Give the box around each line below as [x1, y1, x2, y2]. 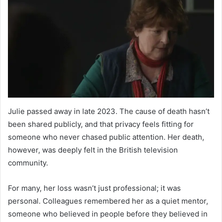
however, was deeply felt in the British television [8, 145, 178, 155]
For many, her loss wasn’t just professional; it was [8, 183, 181, 193]
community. [8, 158, 48, 168]
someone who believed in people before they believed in [8, 209, 208, 219]
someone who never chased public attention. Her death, [8, 132, 204, 142]
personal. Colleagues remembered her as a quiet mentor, [8, 196, 208, 206]
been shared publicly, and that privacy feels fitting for [8, 119, 194, 129]
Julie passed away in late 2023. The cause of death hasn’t [8, 107, 210, 116]
